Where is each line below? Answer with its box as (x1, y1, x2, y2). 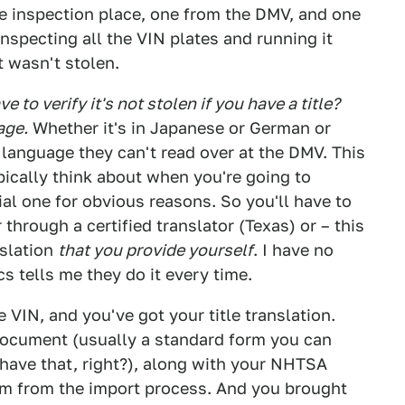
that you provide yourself (58, 240, 253, 259)
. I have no (253, 240, 334, 259)
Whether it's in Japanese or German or (28, 118, 331, 137)
